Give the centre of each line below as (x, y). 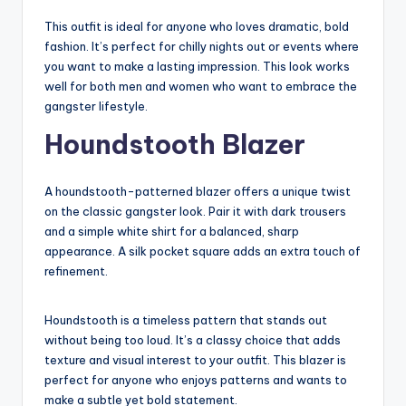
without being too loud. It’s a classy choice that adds (193, 340)
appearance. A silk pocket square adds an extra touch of (203, 251)
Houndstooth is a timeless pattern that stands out (186, 320)
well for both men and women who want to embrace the (201, 87)
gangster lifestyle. (96, 106)
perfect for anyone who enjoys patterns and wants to (196, 380)
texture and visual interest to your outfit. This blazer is (195, 360)
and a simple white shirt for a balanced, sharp (172, 232)
